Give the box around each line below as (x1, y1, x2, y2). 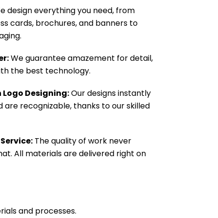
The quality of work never (33, 135, 131, 146)
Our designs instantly (69, 88, 151, 99)
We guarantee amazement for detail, (9, 53, 153, 64)
